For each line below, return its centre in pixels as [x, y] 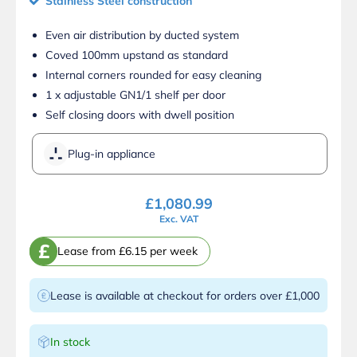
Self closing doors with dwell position [140, 114]
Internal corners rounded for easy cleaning [153, 75]
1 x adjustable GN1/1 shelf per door [135, 94]
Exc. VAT [178, 218]
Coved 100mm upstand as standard [137, 55]
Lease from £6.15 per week [127, 251]
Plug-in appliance [112, 153]
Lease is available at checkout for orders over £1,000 [185, 295]
